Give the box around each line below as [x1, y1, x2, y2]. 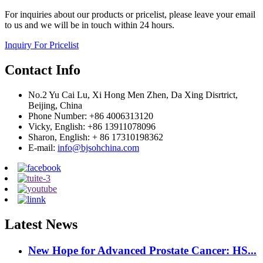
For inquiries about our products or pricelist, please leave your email [5, 9, 255, 20]
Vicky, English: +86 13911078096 [28, 121, 156, 131]
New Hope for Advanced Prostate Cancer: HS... [28, 244, 257, 257]
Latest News [5, 216, 77, 232]
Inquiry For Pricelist [5, 40, 79, 50]
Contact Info [5, 62, 80, 77]
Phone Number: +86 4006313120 [28, 110, 153, 121]
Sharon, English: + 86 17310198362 [28, 131, 163, 142]
